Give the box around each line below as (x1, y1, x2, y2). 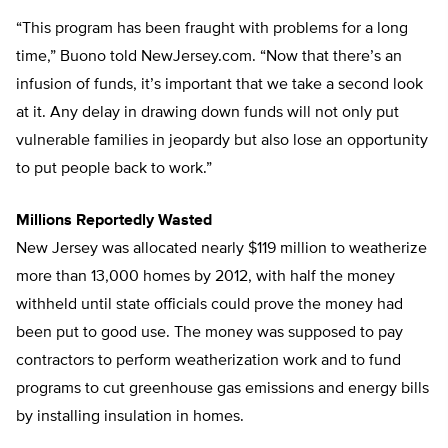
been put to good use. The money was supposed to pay (16, 325, 403, 342)
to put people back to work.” (16, 161, 212, 178)
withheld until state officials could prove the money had (16, 297, 403, 314)
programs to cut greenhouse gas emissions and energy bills (16, 381, 429, 398)
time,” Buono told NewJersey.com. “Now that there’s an (16, 49, 402, 66)
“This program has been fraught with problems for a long (16, 21, 408, 38)
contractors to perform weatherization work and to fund (16, 353, 401, 370)
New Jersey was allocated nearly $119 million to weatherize (16, 241, 427, 258)
